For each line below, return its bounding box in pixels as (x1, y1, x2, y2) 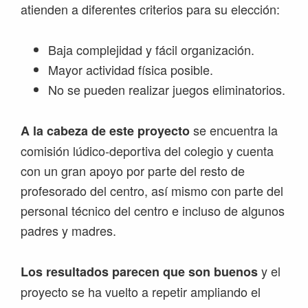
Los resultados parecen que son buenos (21, 263, 258, 281)
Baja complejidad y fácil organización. (48, 41, 254, 59)
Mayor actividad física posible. (48, 60, 213, 79)
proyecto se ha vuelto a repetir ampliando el (21, 283, 261, 301)
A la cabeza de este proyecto (21, 122, 190, 140)
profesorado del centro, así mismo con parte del (21, 181, 283, 200)
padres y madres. (21, 221, 116, 240)
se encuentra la (190, 121, 278, 140)
